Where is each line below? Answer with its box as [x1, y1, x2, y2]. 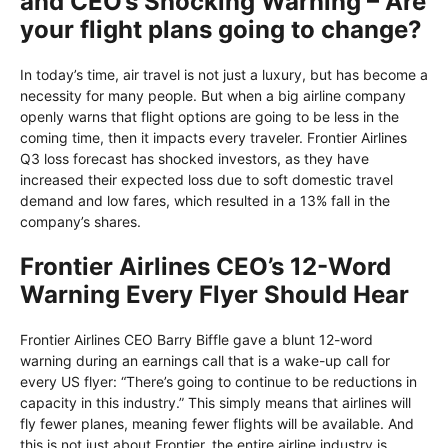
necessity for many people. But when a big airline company [20, 87, 406, 105]
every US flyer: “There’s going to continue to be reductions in [20, 373, 417, 391]
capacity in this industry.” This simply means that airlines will [20, 394, 411, 412]
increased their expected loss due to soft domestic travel [20, 171, 393, 189]
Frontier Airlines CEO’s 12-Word [20, 252, 391, 282]
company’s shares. [20, 213, 141, 231]
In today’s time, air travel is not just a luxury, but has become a [20, 66, 428, 84]
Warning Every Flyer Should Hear [20, 280, 409, 310]
